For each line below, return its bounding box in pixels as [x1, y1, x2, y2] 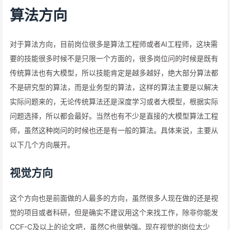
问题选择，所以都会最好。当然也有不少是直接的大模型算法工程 [10, 111, 218, 120]
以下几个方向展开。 [10, 140, 74, 149]
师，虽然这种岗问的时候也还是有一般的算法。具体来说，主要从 [10, 126, 218, 135]
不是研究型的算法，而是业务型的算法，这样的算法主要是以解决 [10, 83, 218, 91]
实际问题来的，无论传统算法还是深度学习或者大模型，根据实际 [10, 97, 218, 106]
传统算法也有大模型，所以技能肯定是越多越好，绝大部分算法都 [10, 68, 218, 77]
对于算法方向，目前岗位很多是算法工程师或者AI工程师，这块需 [10, 40, 218, 48]
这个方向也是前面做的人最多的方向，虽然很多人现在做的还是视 [10, 194, 218, 202]
